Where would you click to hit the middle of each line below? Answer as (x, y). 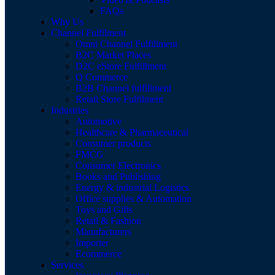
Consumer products (113, 143)
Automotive (99, 121)
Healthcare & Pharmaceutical (132, 132)
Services (67, 265)
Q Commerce (102, 77)
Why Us (67, 22)
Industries (70, 110)
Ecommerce (99, 254)
